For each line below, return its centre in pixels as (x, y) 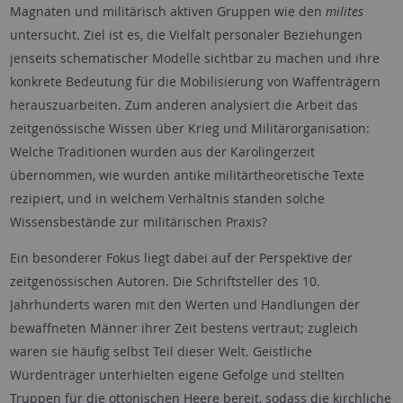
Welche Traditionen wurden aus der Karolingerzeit (162, 151)
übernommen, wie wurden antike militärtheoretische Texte (187, 175)
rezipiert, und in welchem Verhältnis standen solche (167, 198)
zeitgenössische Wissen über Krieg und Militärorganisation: (189, 128)
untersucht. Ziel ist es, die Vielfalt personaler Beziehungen (186, 34)
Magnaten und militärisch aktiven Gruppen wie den (167, 11)
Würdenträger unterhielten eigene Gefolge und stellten (177, 374)
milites (344, 11)
